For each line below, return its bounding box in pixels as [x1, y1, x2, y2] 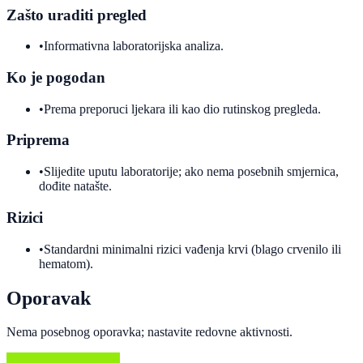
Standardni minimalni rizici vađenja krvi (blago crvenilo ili [44, 241, 341, 256]
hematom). [39, 256, 93, 271]
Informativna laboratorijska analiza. [44, 39, 224, 53]
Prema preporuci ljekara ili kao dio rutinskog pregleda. [44, 101, 321, 116]
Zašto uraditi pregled [6, 6, 147, 23]
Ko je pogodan [6, 69, 105, 87]
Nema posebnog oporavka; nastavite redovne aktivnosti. [6, 325, 293, 340]
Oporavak [6, 287, 91, 309]
